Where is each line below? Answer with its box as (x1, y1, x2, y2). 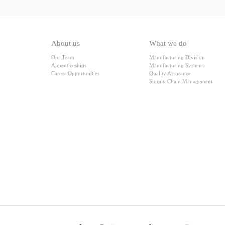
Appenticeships (51, 62, 86, 68)
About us (51, 39, 80, 47)
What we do (149, 39, 187, 47)
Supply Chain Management (149, 78, 212, 84)
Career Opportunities (51, 70, 99, 76)
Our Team (51, 54, 74, 60)
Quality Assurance (149, 70, 191, 76)
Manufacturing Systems (149, 62, 204, 68)
